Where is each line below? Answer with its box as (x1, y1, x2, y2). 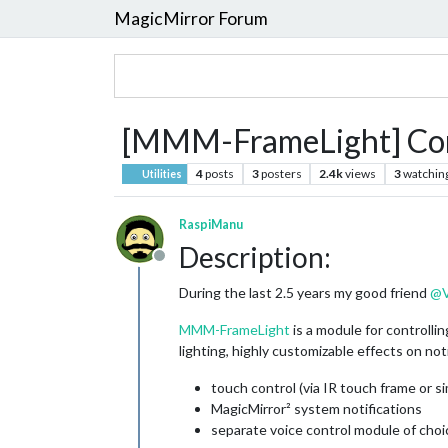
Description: (179, 240, 331, 274)
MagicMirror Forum (114, 7, 268, 29)
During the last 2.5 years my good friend (179, 284, 430, 301)
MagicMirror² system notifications (211, 400, 422, 417)
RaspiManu (179, 217, 243, 232)
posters (260, 166, 302, 181)
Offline (158, 256, 207, 275)
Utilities (140, 168, 183, 180)
